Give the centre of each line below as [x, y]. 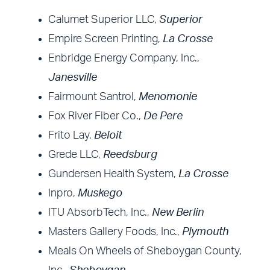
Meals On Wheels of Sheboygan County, [145, 252]
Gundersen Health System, [112, 174]
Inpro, [63, 194]
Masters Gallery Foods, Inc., [115, 232]
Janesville [73, 78]
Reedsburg [130, 155]
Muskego [100, 194]
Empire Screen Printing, [106, 39]
